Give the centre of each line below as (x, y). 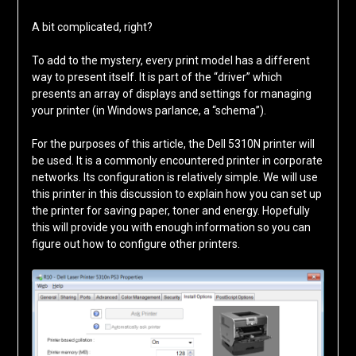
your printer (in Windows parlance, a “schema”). (149, 110)
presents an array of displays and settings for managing (171, 93)
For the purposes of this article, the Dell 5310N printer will (173, 143)
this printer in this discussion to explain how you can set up (176, 193)
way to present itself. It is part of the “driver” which (157, 77)
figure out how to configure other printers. (135, 244)
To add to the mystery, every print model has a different (170, 60)
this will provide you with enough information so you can (171, 227)
